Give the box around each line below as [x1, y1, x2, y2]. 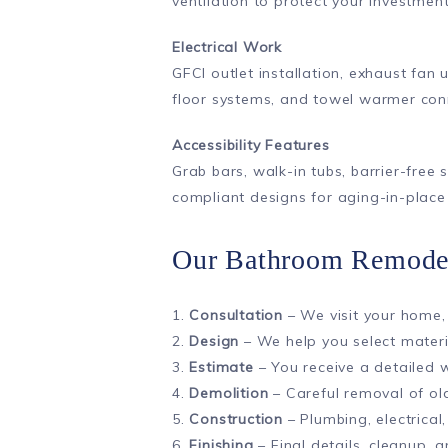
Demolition [189, 384, 269, 402]
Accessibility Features [172, 135, 330, 154]
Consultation [189, 306, 284, 324]
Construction [189, 410, 284, 428]
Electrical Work [172, 38, 282, 56]
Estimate [189, 358, 254, 376]
